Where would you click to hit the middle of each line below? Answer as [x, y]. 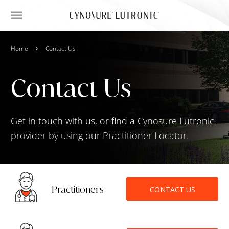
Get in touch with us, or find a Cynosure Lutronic [112, 121]
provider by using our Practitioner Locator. [100, 135]
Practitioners [78, 189]
